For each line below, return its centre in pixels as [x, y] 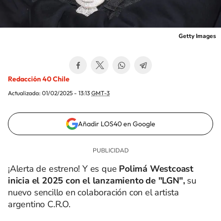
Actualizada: [25, 93]
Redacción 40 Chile [39, 79]
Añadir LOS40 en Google [116, 124]
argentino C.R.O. [39, 204]
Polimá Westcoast [155, 169]
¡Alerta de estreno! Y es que [62, 169]
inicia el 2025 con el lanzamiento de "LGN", [96, 181]
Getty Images [197, 36]
